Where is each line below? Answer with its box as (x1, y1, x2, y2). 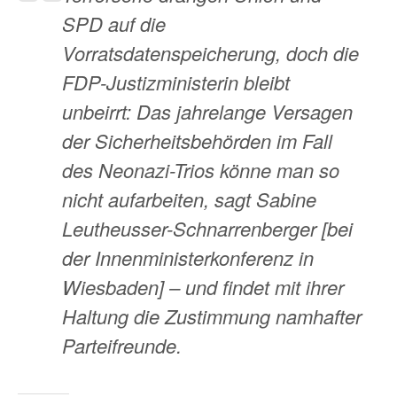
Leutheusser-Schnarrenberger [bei (62, 214, 353, 243)
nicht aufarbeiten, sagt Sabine (62, 185, 316, 214)
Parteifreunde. (62, 331, 182, 360)
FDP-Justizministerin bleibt (62, 68, 290, 97)
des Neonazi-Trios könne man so (62, 156, 339, 184)
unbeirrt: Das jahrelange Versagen (62, 97, 353, 126)
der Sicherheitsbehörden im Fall (62, 127, 332, 155)
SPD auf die (62, 10, 166, 38)
